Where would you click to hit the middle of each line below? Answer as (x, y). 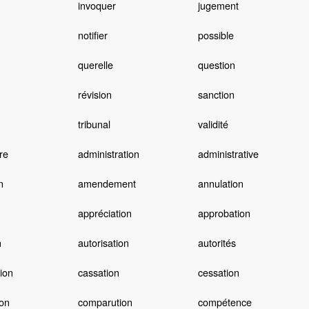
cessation (218, 272)
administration (108, 154)
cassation (98, 272)
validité (213, 124)
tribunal (94, 124)
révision (94, 94)
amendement (107, 183)
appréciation (104, 213)
